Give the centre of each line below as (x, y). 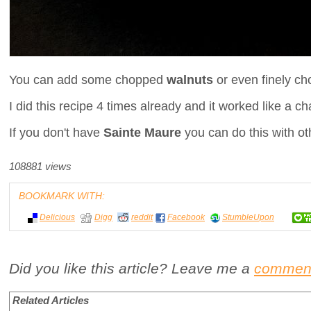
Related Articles (51, 301)
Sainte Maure (142, 132)
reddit (142, 217)
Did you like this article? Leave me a (132, 269)
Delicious (57, 217)
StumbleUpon (248, 217)
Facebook (186, 217)
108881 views (40, 167)
